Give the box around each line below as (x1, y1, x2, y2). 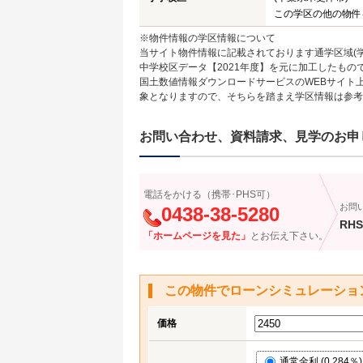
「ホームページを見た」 (143, 230, 250, 241)
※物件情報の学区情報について (139, 32, 275, 44)
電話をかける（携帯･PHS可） (143, 189, 275, 200)
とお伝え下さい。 (250, 230, 328, 241)
